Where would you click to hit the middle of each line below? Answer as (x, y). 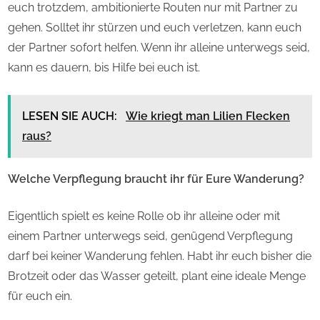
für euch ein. (40, 296)
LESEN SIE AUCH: (71, 116)
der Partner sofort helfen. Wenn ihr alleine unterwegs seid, (159, 47)
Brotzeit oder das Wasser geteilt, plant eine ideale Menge (157, 276)
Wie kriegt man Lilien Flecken (208, 116)
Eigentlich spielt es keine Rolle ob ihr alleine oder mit (144, 216)
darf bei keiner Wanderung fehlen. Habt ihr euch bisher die (160, 256)
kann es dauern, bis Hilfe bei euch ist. (104, 67)
